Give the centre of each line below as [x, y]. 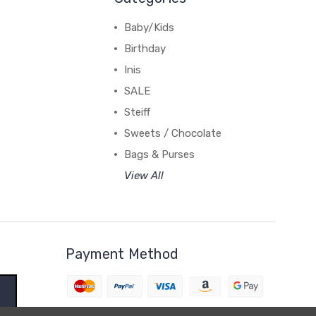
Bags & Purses [159, 154]
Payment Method [122, 254]
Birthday [145, 49]
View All [144, 176]
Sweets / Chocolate [172, 133]
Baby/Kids [149, 28]
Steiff [137, 112]
